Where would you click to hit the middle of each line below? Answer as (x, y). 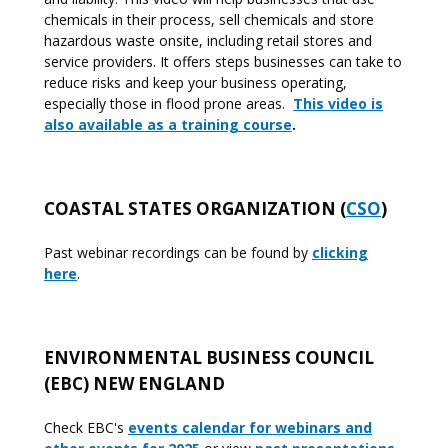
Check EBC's (86, 427)
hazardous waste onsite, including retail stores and (208, 40)
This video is (338, 103)
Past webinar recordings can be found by (178, 252)
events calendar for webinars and (250, 427)
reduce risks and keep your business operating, (195, 82)
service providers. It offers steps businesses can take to (223, 61)
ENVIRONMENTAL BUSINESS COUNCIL (209, 357)
